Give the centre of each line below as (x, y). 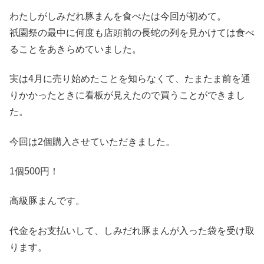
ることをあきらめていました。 (75, 49)
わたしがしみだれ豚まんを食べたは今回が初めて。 (118, 16)
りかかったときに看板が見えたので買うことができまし (127, 95)
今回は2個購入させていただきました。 (92, 141)
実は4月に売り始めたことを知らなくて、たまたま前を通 (130, 79)
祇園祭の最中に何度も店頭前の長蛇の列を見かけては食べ (132, 32)
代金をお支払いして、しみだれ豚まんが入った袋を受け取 (132, 230)
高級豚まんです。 (47, 201)
